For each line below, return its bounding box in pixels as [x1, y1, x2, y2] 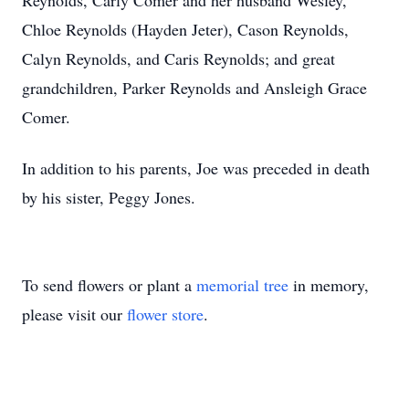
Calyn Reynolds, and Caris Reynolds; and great [22, 47, 335, 69]
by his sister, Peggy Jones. [22, 186, 195, 208]
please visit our [22, 303, 127, 325]
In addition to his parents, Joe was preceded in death [22, 157, 370, 179]
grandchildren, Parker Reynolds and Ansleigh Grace [22, 77, 367, 99]
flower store [127, 303, 204, 325]
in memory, [288, 274, 369, 296]
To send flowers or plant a [22, 274, 196, 296]
